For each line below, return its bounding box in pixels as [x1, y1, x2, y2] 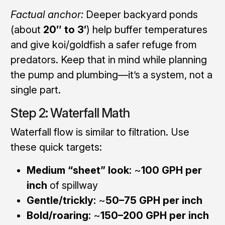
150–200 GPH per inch [100, 209, 209, 221]
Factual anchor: [10, 8, 83, 21]
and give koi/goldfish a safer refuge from [10, 38, 197, 51]
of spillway [47, 179, 98, 191]
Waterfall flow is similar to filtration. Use [10, 126, 189, 138]
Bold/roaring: [26, 209, 91, 221]
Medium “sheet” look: [26, 164, 132, 176]
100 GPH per [141, 164, 202, 176]
